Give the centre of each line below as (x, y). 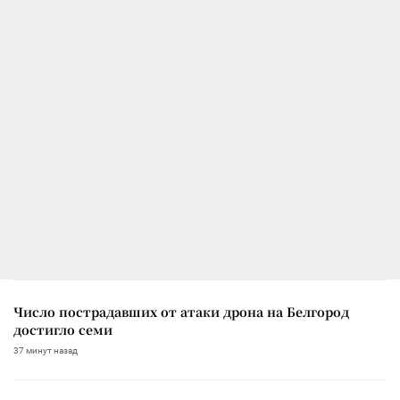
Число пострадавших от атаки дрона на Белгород (181, 311)
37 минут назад (46, 350)
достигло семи (63, 329)
